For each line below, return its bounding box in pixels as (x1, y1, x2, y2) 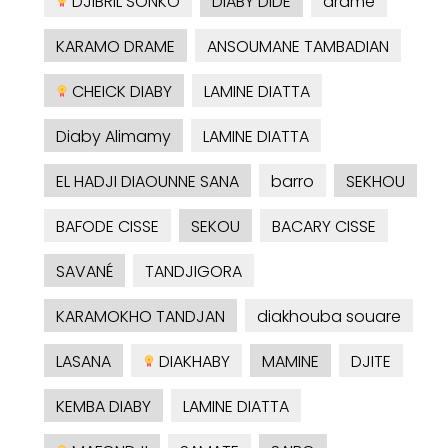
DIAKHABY (155, 350, 230, 374)
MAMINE (262, 350, 319, 374)
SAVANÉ (56, 260, 113, 284)
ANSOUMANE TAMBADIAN (207, 35, 389, 59)
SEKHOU (346, 170, 405, 194)
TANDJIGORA (145, 260, 242, 284)
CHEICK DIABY (68, 80, 172, 104)
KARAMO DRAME (56, 35, 175, 59)
